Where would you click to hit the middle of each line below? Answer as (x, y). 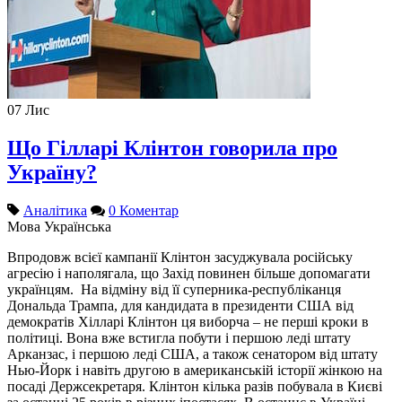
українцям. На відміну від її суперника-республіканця (174, 289)
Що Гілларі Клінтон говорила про (172, 148)
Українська (78, 226)
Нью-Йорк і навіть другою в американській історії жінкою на (195, 370)
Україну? (52, 172)
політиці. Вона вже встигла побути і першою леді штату (179, 337)
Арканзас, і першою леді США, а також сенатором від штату (192, 354)
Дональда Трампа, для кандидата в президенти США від (180, 305)
